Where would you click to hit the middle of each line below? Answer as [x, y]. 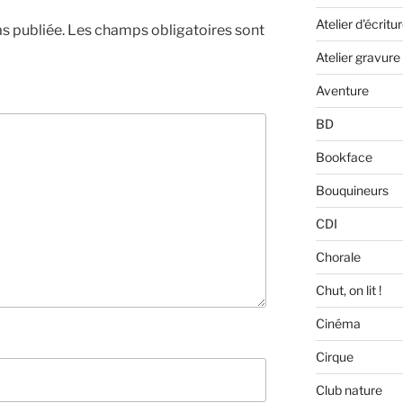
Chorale [338, 257]
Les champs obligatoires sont [166, 30]
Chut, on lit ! [348, 291]
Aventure [342, 91]
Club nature [349, 390]
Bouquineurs [352, 191]
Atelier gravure [358, 58]
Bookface [344, 157]
